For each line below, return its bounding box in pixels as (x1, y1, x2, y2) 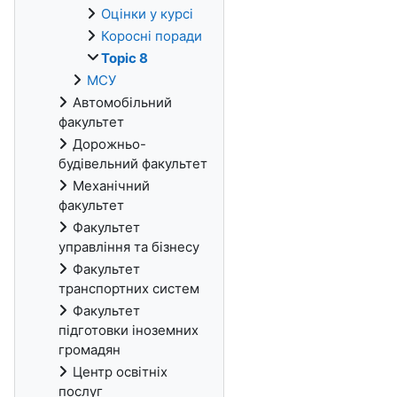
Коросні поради (101, 27, 202, 44)
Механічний (73, 177, 150, 194)
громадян (58, 341, 121, 358)
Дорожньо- (73, 136, 146, 152)
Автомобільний (73, 94, 172, 111)
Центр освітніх (73, 363, 167, 380)
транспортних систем (58, 280, 199, 297)
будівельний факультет (58, 155, 207, 172)
